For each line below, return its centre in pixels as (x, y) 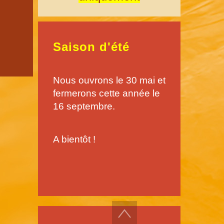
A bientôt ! (74, 139)
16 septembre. (84, 106)
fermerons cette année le (106, 93)
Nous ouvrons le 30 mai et (109, 80)
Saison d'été (91, 46)
